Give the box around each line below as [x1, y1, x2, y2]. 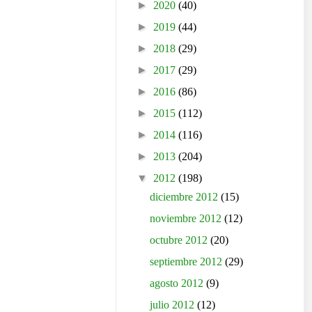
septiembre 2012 [150, 256, 226, 268]
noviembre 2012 [150, 212, 225, 225]
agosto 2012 [150, 277, 207, 290]
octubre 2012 [150, 234, 211, 247]
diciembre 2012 [150, 191, 221, 203]
